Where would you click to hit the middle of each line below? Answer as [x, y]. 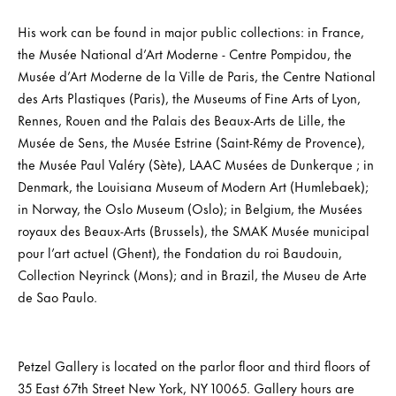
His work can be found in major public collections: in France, [191, 31]
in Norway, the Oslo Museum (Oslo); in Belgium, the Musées [190, 208]
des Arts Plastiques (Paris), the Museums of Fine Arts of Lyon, [189, 97]
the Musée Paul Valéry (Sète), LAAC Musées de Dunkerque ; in [196, 164]
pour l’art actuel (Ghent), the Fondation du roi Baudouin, [180, 252]
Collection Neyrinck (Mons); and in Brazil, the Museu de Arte [192, 274]
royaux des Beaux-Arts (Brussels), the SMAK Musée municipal [194, 230]
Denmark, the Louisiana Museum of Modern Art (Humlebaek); [193, 186]
